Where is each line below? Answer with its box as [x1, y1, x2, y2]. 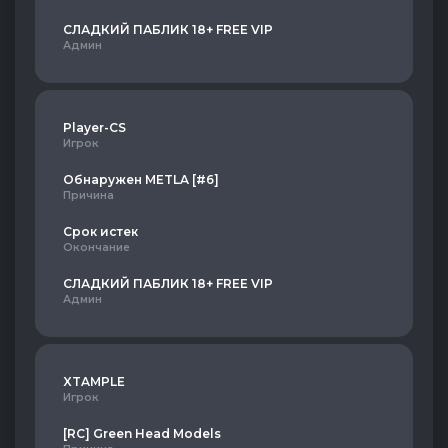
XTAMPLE [63, 374, 125, 389]
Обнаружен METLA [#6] [63, 172, 219, 187]
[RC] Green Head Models [63, 426, 221, 441]
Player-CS [63, 120, 126, 135]
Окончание [63, 241, 130, 254]
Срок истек [63, 224, 138, 239]
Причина [63, 189, 114, 202]
